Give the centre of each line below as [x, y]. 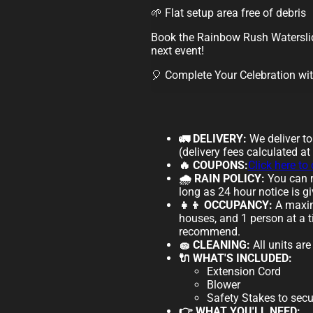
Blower [223, 285]
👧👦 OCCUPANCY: [225, 205]
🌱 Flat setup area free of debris [228, 13]
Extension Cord [243, 272]
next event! [177, 51]
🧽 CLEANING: [214, 245]
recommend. [209, 232]
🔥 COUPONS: [213, 166]
